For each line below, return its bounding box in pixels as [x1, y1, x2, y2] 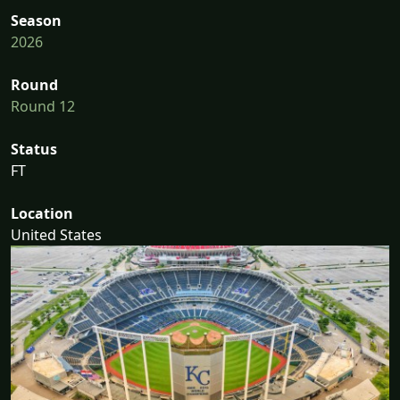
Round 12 [11, 96, 75, 117]
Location [11, 204, 73, 224]
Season [11, 11, 62, 31]
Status [11, 139, 57, 160]
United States [11, 225, 102, 246]
